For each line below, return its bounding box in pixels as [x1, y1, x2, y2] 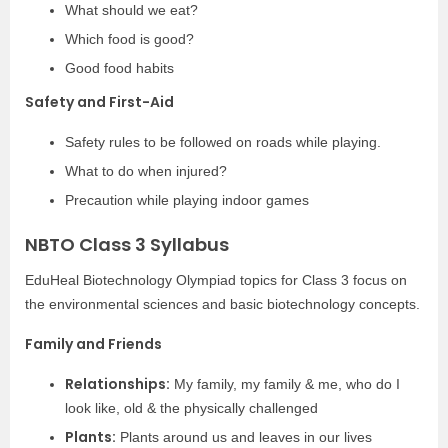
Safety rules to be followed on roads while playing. [65, 134, 381, 150]
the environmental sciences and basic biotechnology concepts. [25, 296, 420, 312]
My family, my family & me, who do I [170, 376, 400, 392]
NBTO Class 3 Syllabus [25, 232, 229, 257]
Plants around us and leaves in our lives [116, 429, 372, 445]
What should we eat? [65, 2, 198, 18]
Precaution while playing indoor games [65, 192, 309, 208]
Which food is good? [65, 31, 194, 47]
